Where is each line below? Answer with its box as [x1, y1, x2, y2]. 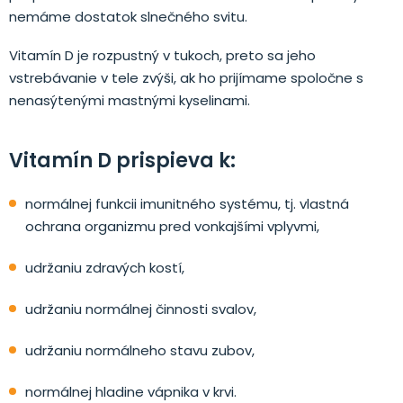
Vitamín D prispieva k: [9, 146, 236, 175]
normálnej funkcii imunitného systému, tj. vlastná [25, 193, 349, 213]
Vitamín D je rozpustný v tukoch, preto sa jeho [9, 45, 316, 65]
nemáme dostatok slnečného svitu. [9, 6, 247, 26]
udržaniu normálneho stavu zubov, [25, 340, 255, 360]
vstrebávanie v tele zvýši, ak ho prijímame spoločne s [9, 67, 363, 87]
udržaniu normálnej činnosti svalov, [25, 299, 256, 318]
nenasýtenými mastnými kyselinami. [9, 90, 250, 110]
